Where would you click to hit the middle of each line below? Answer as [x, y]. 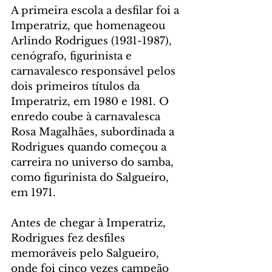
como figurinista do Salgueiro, [91, 178]
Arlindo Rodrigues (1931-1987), [93, 41]
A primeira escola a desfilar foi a [97, 11]
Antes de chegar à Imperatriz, [90, 223]
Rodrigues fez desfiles [70, 239]
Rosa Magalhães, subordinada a [94, 132]
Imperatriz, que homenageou [90, 26]
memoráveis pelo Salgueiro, [87, 254]
